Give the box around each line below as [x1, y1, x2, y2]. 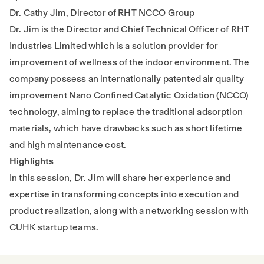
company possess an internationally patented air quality [9, 73, 244, 84]
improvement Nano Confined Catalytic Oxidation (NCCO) [9, 90, 249, 101]
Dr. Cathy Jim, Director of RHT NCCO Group [9, 7, 195, 18]
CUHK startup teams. [9, 222, 99, 233]
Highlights [9, 156, 54, 167]
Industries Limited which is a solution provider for [9, 40, 219, 51]
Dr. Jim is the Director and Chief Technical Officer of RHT [9, 24, 250, 35]
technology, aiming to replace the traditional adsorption [9, 106, 243, 117]
